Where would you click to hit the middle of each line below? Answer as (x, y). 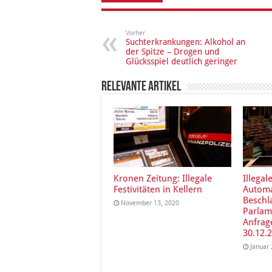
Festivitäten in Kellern (158, 190)
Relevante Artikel (141, 87)
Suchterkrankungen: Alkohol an (185, 42)
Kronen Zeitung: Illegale (163, 179)
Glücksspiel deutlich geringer (182, 62)
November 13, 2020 (150, 203)
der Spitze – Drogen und (172, 52)
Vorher (135, 33)
